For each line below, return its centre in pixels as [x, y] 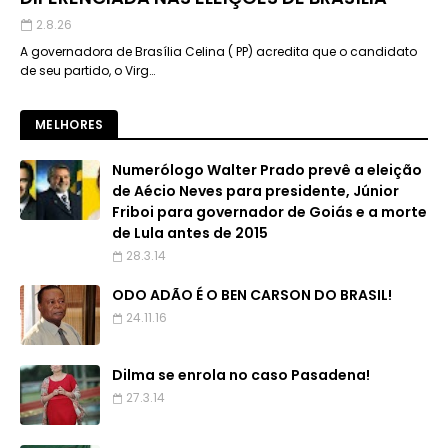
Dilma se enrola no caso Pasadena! [241, 375]
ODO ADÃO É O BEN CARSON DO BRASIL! [252, 295]
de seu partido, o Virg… [87, 70]
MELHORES [69, 124]
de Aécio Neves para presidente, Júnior [255, 191]
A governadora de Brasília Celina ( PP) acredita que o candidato [218, 51]
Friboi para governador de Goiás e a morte [269, 212]
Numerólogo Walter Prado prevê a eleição [267, 170]
